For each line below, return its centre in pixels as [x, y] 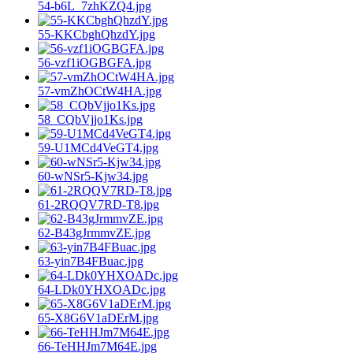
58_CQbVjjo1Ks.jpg [90, 119]
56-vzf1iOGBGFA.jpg [95, 62]
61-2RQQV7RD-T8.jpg [98, 204]
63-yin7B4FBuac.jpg [91, 261]
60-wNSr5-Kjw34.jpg [93, 176]
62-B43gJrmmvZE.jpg [94, 232]
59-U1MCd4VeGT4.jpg [98, 147]
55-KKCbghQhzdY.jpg [97, 34]
